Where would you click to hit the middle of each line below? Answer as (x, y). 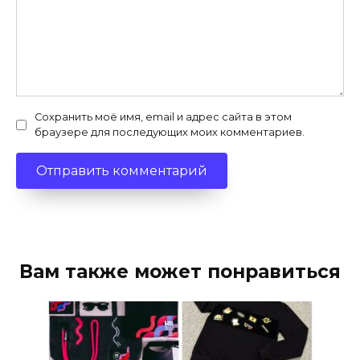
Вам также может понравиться (180, 272)
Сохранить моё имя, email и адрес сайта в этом (163, 117)
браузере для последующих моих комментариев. (170, 133)
